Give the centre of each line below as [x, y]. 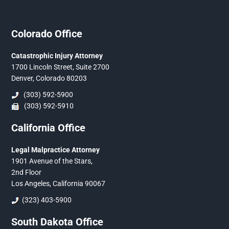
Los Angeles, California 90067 [59, 183]
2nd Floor [27, 172]
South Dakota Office [58, 222]
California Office [49, 128]
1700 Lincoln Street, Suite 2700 [61, 67]
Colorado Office [47, 33]
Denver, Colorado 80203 [49, 78]
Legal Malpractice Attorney [56, 150]
